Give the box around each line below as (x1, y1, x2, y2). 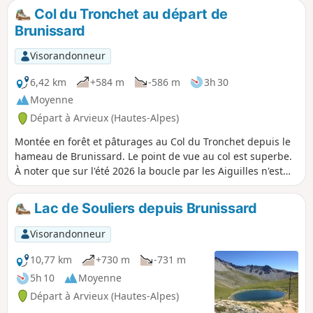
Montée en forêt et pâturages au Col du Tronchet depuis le (15, 135, 291, 149)
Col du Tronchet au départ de (31, 6, 228, 23)
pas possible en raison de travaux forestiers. (15, 179, 223, 193)
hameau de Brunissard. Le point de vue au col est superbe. (15, 150, 292, 163)
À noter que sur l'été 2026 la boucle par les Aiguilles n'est (15, 164, 283, 178)
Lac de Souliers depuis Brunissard (31, 200, 257, 217)
